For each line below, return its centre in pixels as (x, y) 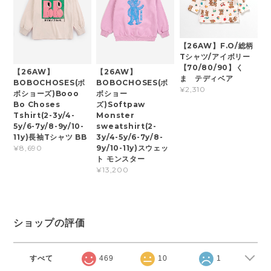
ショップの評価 (50, 223)
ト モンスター (121, 158)
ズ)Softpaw (121, 104)
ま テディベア (206, 78)
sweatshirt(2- (126, 126)
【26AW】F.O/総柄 (217, 45)
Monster (116, 115)
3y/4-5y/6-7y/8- (130, 137)
